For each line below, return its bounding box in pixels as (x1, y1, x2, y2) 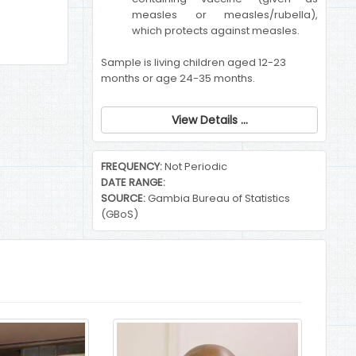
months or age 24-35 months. (101, 71, 255, 86)
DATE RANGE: (101, 175, 165, 190)
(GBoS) (101, 207, 138, 222)
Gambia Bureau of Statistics (145, 191, 290, 206)
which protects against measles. (132, 23, 300, 38)
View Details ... (171, 112, 248, 128)
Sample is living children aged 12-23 (101, 55, 286, 70)
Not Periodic (162, 159, 227, 174)
